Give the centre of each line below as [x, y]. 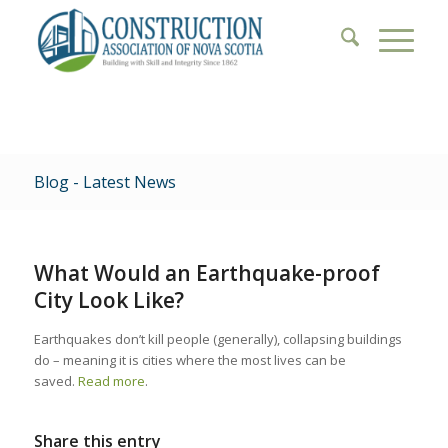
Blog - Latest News [104, 182]
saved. [55, 381]
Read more [111, 381]
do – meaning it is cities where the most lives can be [189, 360]
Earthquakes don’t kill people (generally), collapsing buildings [217, 339]
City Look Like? [108, 300]
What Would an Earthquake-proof [206, 273]
